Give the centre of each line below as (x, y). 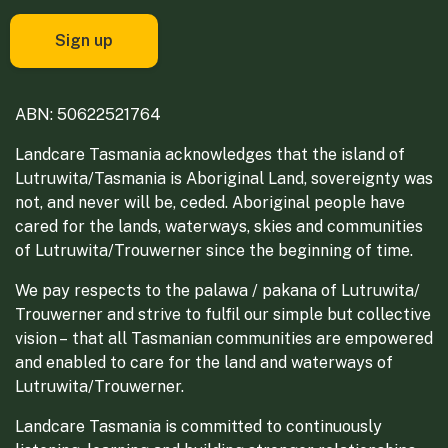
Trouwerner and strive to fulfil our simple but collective (223, 314)
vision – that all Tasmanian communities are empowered (224, 338)
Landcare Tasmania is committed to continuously (198, 426)
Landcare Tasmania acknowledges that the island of (210, 154)
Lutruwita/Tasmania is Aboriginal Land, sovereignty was (224, 178)
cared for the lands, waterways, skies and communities (219, 226)
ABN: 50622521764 (88, 114)
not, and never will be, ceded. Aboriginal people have (210, 202)
